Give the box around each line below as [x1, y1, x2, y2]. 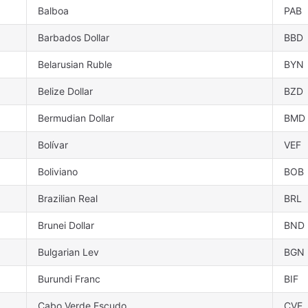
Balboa [38, 5, 69, 17]
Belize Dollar [38, 85, 93, 98]
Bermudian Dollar [38, 112, 114, 124]
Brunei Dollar [38, 219, 94, 232]
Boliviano [38, 166, 78, 178]
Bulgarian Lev [38, 246, 99, 258]
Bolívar [38, 139, 68, 151]
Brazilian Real [38, 192, 98, 205]
